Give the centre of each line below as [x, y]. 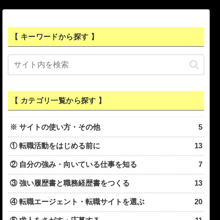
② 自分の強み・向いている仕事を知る [73, 165]
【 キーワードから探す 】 [55, 37]
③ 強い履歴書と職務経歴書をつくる [70, 183]
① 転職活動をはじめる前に [55, 146]
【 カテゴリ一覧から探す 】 [58, 101]
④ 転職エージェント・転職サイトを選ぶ [77, 202]
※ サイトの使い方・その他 [55, 127]
